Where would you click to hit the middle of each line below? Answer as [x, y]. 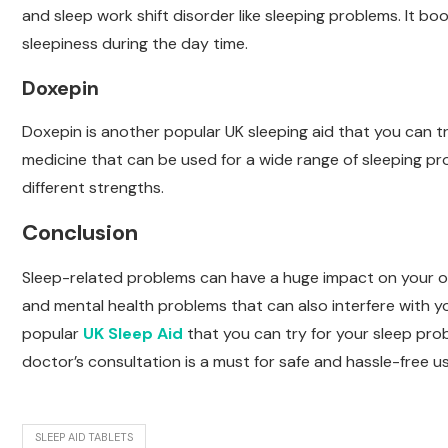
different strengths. [93, 188]
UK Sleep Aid [133, 334]
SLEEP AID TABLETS [84, 437]
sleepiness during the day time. [135, 44]
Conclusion [80, 233]
